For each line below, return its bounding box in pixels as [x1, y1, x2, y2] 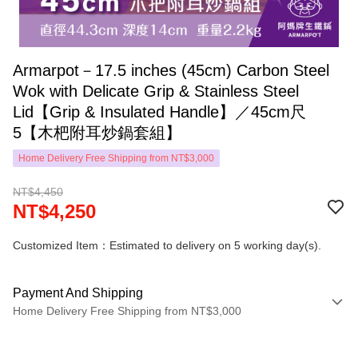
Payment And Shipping [13, 286, 143, 300]
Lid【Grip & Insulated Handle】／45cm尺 [13, 103, 306, 121]
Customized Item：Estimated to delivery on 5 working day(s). [13, 239, 321, 252]
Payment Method [20, 329, 106, 342]
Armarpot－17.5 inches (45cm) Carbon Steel [13, 62, 329, 79]
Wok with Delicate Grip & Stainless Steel [13, 82, 299, 100]
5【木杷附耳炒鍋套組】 [13, 124, 181, 141]
